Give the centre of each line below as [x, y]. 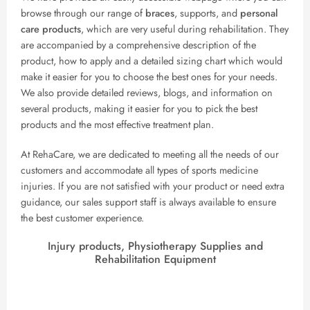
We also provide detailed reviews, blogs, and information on [147, 92]
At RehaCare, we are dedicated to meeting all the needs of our [150, 154]
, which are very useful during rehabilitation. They [185, 28]
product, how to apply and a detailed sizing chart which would [152, 60]
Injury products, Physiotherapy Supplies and [155, 246]
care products [51, 28]
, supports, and [207, 12]
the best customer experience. [82, 217]
